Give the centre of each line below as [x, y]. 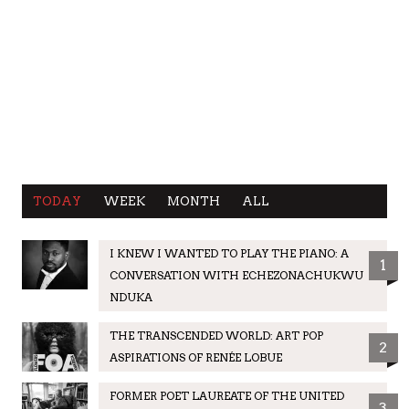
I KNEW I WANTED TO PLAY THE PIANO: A [229, 253]
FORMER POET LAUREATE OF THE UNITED [226, 395]
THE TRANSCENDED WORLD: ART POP [216, 335]
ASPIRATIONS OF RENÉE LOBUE [195, 357]
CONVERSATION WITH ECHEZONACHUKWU [236, 275]
